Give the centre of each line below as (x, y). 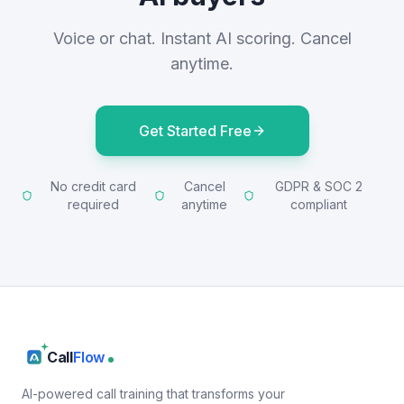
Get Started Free (195, 131)
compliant (318, 204)
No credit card (93, 186)
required (93, 204)
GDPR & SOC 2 (318, 186)
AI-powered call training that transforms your (153, 394)
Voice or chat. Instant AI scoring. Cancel (202, 38)
